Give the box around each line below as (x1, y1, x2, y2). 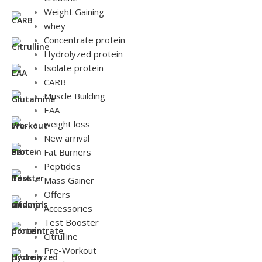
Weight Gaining (44, 6, 104, 18)
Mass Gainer (44, 174, 94, 186)
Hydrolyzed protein (44, 48, 123, 60)
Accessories (44, 202, 92, 214)
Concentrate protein (44, 34, 125, 46)
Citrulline (44, 230, 78, 242)
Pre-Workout (44, 244, 96, 256)
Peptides (44, 160, 81, 172)
